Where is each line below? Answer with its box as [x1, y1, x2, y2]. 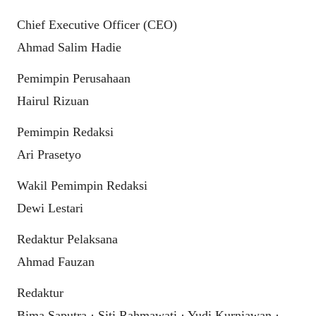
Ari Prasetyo [17, 147, 81, 162]
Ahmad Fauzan [17, 255, 95, 269]
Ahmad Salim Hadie [17, 40, 121, 55]
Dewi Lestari [17, 201, 83, 216]
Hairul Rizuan [17, 94, 89, 109]
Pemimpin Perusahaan [17, 71, 130, 86]
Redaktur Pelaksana [17, 232, 118, 247]
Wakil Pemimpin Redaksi [17, 178, 147, 193]
